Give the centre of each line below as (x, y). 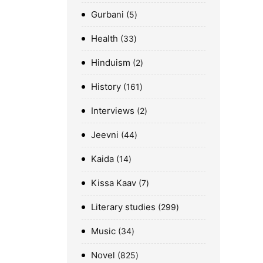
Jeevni (105, 134)
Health (104, 38)
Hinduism (111, 62)
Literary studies (123, 207)
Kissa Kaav (114, 183)
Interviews (113, 110)
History (106, 86)
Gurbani (107, 14)
